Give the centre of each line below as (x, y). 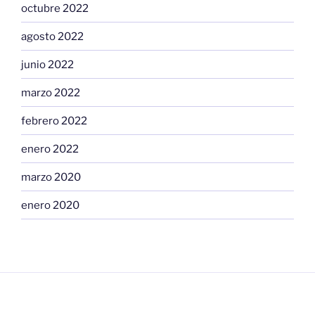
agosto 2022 (52, 36)
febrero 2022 (54, 121)
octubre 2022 (55, 8)
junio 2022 (47, 64)
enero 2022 (50, 149)
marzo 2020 (51, 177)
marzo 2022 (51, 92)
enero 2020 (50, 205)
